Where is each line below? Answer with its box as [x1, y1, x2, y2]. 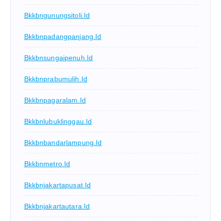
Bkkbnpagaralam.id [24, 96, 86, 105]
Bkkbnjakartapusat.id [24, 181, 91, 189]
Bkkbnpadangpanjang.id [24, 33, 102, 41]
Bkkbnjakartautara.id [24, 202, 90, 211]
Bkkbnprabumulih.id [24, 75, 88, 83]
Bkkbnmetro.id [24, 160, 71, 168]
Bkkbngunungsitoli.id [24, 11, 90, 20]
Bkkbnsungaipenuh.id [24, 54, 93, 62]
